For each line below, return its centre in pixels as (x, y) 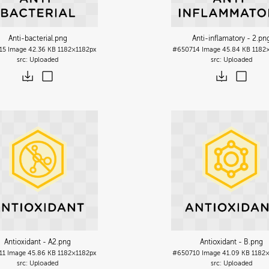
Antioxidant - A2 (31, 242)
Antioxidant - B (224, 242)
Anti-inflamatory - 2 (224, 38)
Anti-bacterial (30, 38)
